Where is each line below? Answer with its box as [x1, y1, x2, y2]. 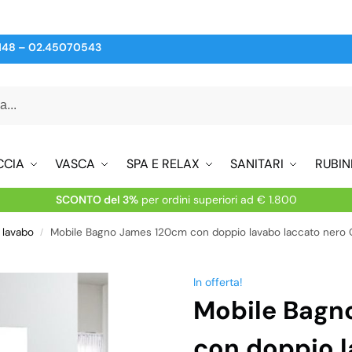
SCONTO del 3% [55, 192, 138, 207]
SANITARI [230, 155, 284, 172]
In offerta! [192, 274, 243, 289]
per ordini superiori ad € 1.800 [137, 192, 297, 207]
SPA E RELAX [126, 155, 200, 172]
